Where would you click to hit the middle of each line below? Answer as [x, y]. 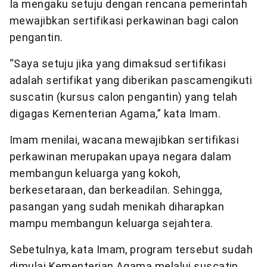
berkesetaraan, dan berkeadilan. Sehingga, [116, 190]
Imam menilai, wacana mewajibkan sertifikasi [125, 140]
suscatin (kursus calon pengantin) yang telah [124, 97]
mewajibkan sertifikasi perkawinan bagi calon [124, 21]
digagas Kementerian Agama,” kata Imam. [115, 114]
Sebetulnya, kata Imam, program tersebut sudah [131, 250]
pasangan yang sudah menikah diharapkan [117, 207]
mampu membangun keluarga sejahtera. [111, 223]
